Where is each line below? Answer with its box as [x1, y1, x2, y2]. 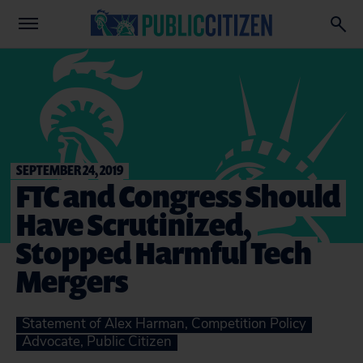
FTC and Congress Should [16, 175, 340, 216]
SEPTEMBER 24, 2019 [16, 160, 123, 179]
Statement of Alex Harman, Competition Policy [22, 314, 306, 333]
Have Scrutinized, [16, 203, 252, 245]
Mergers [16, 260, 128, 301]
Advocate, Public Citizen [22, 332, 172, 351]
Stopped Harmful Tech [16, 232, 312, 273]
